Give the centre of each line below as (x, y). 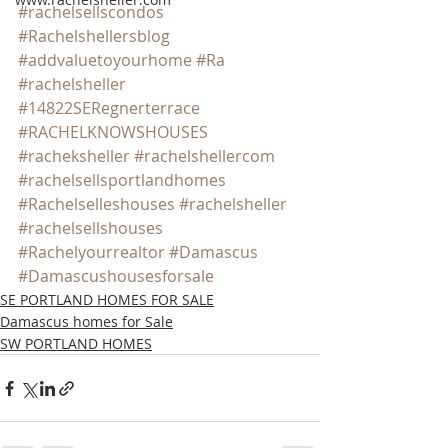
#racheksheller (74, 156)
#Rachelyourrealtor (91, 252)
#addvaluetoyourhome (105, 60)
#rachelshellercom (204, 156)
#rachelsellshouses (90, 228)
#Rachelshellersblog (94, 36)
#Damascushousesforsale (116, 276)
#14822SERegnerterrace (109, 108)
